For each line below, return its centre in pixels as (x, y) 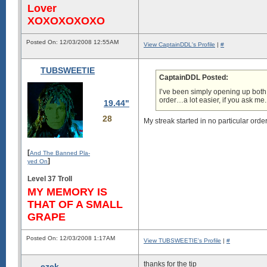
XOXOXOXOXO (66, 21)
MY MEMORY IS (67, 192)
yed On (38, 161)
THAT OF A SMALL (75, 204)
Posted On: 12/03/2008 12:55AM (72, 42)
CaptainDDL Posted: (194, 77)
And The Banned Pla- (60, 153)
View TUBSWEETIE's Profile (182, 240)
